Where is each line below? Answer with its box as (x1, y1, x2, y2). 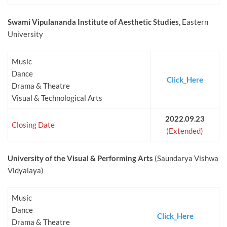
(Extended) (166, 126, 203, 136)
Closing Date (12, 120, 55, 130)
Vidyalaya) (8, 166, 44, 175)
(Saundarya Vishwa (153, 154, 218, 163)
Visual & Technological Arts (12, 93, 102, 103)
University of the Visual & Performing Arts (8, 154, 153, 163)
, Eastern (179, 17, 208, 27)
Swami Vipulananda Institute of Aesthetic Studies (8, 17, 179, 27)
